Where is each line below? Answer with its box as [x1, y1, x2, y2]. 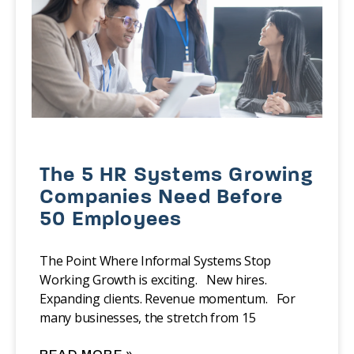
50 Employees [40, 209, 183, 232]
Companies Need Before [40, 187, 284, 209]
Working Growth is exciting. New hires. [40, 271, 267, 289]
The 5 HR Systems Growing [40, 165, 313, 187]
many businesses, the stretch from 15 [40, 309, 256, 327]
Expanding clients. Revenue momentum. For [40, 290, 296, 308]
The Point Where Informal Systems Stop [40, 252, 272, 270]
